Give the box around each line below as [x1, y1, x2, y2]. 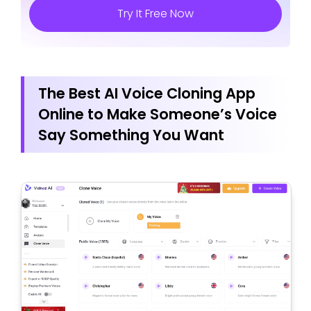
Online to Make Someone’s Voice [38, 104, 277, 125]
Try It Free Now [117, 6, 194, 22]
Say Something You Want [38, 125, 228, 146]
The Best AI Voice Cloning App [38, 83, 255, 104]
